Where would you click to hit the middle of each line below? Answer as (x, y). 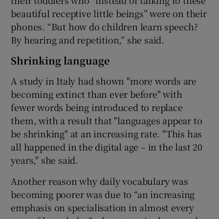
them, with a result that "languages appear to (107, 120)
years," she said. (45, 160)
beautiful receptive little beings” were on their (109, 13)
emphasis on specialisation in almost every (103, 207)
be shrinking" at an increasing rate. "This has (107, 133)
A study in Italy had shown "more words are (104, 80)
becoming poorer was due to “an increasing (103, 194)
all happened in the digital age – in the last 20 (107, 146)
